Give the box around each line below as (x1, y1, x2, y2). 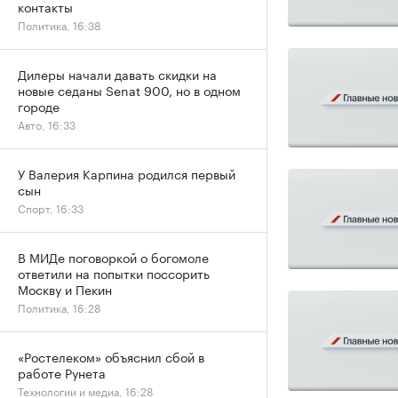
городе (18, 96, 60, 115)
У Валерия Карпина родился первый (18, 163, 235, 183)
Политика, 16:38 (18, 16, 100, 33)
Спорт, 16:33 (18, 199, 84, 216)
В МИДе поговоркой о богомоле (18, 247, 209, 267)
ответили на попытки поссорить (18, 263, 210, 283)
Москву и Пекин (18, 279, 112, 298)
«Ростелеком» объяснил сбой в (18, 346, 204, 366)
